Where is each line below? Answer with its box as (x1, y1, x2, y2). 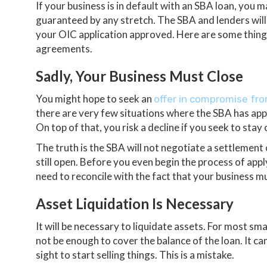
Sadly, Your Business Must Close (36, 67, 243, 85)
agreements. (36, 42, 92, 55)
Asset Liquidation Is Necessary (36, 194, 234, 212)
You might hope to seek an (36, 92, 154, 105)
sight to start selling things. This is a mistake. (36, 248, 234, 261)
